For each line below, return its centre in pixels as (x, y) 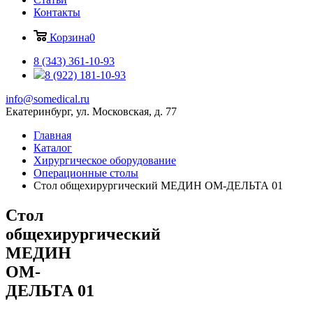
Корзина (70, 37)
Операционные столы (86, 173)
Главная (52, 135)
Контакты (57, 12)
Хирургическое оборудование (105, 160)
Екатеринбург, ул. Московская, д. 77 (91, 111)
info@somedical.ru (48, 99)
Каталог (53, 148)
